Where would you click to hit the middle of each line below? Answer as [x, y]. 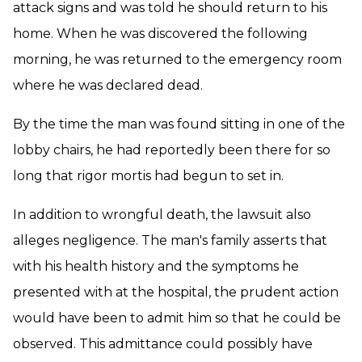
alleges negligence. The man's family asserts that [170, 240]
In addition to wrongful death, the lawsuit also [162, 215]
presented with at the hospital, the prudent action [176, 292]
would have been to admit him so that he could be [177, 318]
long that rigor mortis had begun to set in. [148, 176]
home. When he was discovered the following [160, 34]
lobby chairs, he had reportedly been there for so [172, 150]
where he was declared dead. [108, 85]
